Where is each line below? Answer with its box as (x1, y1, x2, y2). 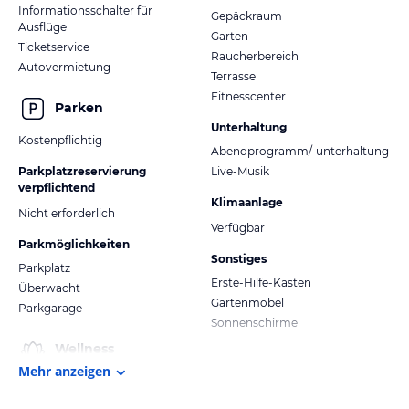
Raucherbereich (211, 49, 299, 64)
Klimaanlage (211, 195, 283, 210)
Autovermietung (18, 59, 110, 74)
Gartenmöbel (211, 296, 284, 310)
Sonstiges (211, 252, 267, 267)
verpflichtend (18, 180, 95, 194)
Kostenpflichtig (18, 132, 102, 147)
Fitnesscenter (211, 89, 286, 104)
